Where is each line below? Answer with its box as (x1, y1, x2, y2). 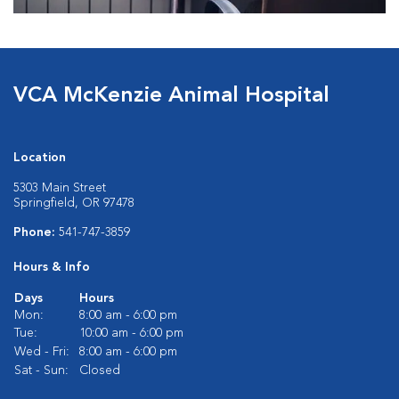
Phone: (13, 226, 59, 240)
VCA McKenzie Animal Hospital (13, 85, 330, 108)
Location (13, 151, 66, 165)
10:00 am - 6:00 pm (79, 327, 183, 340)
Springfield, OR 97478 (13, 197, 134, 210)
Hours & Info (13, 261, 90, 274)
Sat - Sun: (14, 364, 69, 378)
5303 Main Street (13, 182, 106, 195)
